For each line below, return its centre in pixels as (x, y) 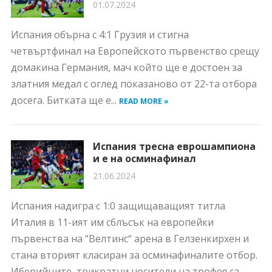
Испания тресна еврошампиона (174, 146)
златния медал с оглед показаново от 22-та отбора (134, 84)
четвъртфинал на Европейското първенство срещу (135, 51)
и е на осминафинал (144, 158)
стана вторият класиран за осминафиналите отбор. (134, 255)
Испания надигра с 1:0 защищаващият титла (118, 206)
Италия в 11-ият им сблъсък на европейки (112, 222)
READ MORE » (144, 101)
